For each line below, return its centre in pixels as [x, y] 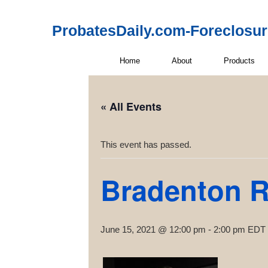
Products [239, 60]
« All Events [131, 106]
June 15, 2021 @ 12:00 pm [153, 229]
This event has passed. [146, 144]
